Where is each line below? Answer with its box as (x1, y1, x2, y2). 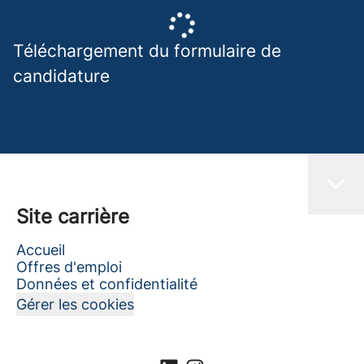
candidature (13, 66, 110, 86)
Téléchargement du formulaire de (13, 41, 281, 61)
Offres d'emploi (16, 258, 122, 275)
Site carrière (16, 205, 129, 228)
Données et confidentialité (16, 275, 197, 292)
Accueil (16, 241, 65, 258)
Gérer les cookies (16, 296, 134, 313)
